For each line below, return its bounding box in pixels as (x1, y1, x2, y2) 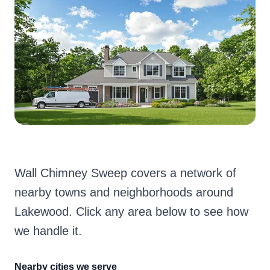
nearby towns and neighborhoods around (14, 186, 233, 199)
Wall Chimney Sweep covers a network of (14, 166, 236, 180)
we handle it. (14, 224, 82, 237)
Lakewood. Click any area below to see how (14, 205, 248, 218)
